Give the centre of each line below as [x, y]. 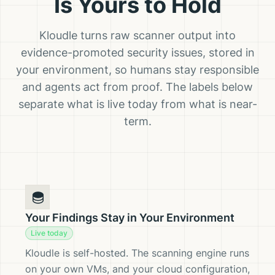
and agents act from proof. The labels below [137, 87]
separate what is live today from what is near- [137, 104]
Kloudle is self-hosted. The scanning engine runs [137, 253]
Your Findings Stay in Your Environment [130, 218]
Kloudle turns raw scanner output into [137, 35]
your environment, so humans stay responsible [137, 70]
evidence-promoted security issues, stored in [137, 52]
